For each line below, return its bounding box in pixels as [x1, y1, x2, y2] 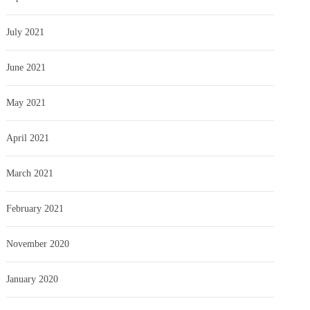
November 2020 [6, 238, 70, 249]
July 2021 [6, 26, 45, 37]
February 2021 [6, 203, 64, 214]
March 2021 [6, 167, 54, 179]
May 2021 [6, 97, 46, 108]
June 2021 [6, 62, 46, 73]
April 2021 [6, 132, 50, 143]
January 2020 [6, 273, 59, 284]
